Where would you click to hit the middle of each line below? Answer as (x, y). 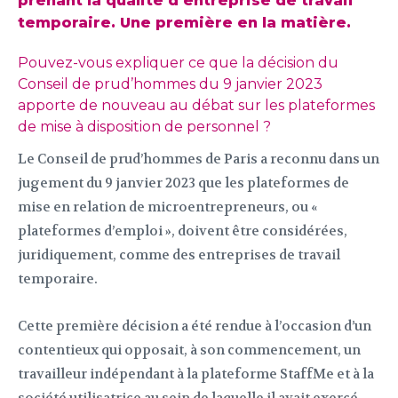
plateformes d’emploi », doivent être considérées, (183, 231)
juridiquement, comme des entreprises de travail (179, 255)
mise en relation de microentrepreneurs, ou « (168, 207)
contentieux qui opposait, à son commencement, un (189, 350)
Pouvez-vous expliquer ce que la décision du (178, 63)
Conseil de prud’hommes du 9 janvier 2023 (170, 84)
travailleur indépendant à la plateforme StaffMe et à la (196, 374)
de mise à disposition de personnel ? (144, 127)
